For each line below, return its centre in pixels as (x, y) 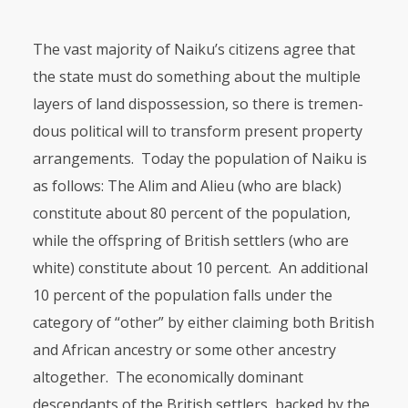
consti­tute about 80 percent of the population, (191, 213)
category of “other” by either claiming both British (203, 322)
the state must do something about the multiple (196, 76)
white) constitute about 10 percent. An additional (200, 268)
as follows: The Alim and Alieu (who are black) (187, 186)
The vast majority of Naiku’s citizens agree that (194, 49)
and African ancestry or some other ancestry (184, 350)
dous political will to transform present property (197, 131)
